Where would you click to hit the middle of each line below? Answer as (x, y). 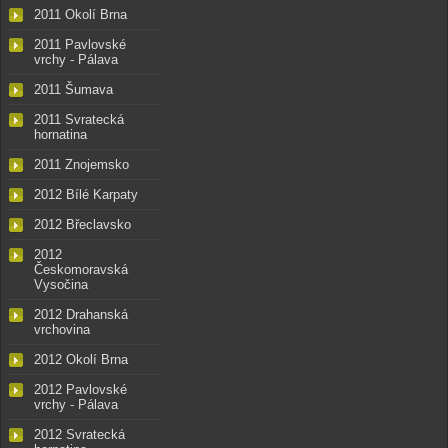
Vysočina (61, 285)
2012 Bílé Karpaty (86, 195)
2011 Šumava (73, 90)
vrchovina (62, 330)
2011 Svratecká (79, 120)
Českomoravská (81, 270)
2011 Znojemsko (81, 165)
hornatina (60, 135)
